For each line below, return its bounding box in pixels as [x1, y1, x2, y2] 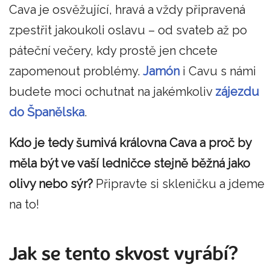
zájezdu [215, 84, 259, 99]
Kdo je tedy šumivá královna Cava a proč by [9, 136, 251, 151]
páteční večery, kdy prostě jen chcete [9, 43, 218, 58]
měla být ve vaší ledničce [9, 156, 151, 171]
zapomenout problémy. [9, 63, 143, 78]
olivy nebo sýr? [9, 177, 93, 192]
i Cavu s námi [180, 63, 256, 78]
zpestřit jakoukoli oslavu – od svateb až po [9, 22, 247, 37]
